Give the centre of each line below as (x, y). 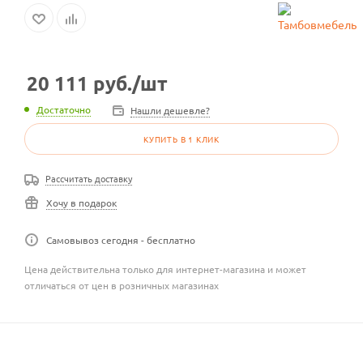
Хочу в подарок (81, 203)
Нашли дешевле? (170, 110)
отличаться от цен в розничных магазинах (122, 286)
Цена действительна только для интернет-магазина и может (165, 269)
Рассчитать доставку (89, 178)
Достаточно (64, 110)
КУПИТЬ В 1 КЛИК (181, 139)
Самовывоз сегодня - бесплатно (121, 240)
